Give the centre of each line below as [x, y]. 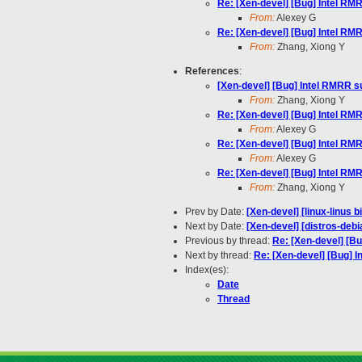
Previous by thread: [229, 241]
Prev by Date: [216, 212]
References [212, 72]
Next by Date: [216, 227]
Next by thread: [219, 256]
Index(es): [207, 270]
